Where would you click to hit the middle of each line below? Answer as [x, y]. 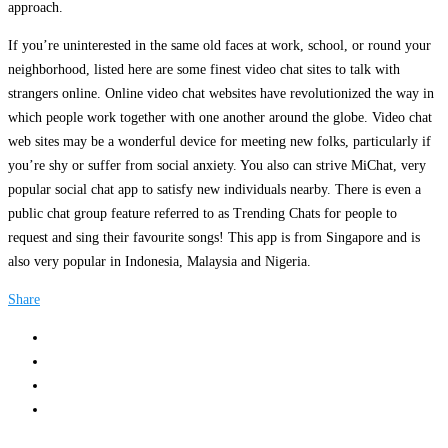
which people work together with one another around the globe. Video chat [220, 117]
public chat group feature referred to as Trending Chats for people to [202, 213]
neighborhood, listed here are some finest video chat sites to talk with [204, 69]
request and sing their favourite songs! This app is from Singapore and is [214, 237]
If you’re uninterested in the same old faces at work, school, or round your [219, 45]
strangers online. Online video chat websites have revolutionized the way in [221, 93]
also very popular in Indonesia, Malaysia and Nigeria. [159, 261]
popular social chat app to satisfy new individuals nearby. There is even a [214, 189]
